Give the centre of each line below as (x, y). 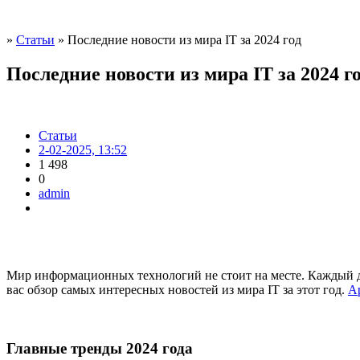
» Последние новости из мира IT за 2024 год (178, 40)
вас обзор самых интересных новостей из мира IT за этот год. (177, 290)
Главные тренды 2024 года (100, 348)
